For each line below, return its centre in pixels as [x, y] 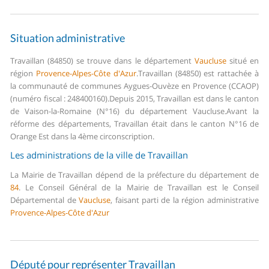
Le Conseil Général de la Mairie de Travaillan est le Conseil [140, 188]
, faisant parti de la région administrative [185, 200]
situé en [242, 61]
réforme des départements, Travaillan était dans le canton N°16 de [134, 124]
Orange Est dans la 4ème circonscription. [83, 137]
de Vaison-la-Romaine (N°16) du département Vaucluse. [118, 111]
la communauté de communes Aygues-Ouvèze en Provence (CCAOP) [134, 86]
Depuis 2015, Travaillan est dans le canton [184, 99]
